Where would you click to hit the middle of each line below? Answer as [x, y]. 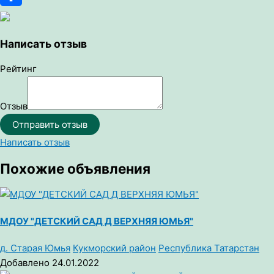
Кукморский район [114, 248]
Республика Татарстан [209, 248]
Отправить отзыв [50, 125]
